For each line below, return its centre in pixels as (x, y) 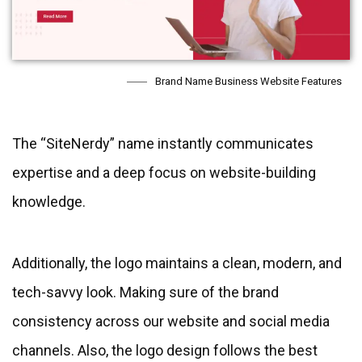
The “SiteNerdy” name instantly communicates (163, 144)
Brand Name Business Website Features (248, 82)
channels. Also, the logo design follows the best (165, 351)
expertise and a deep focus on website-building (164, 173)
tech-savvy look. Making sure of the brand (145, 293)
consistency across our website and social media (171, 322)
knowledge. (49, 202)
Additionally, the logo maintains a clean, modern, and (177, 263)
